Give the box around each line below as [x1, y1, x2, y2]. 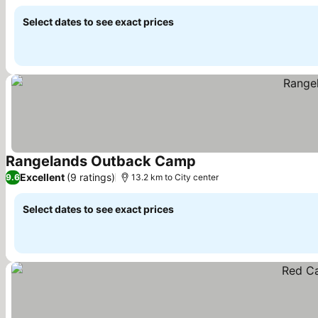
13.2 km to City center [131, 171, 219, 182]
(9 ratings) [67, 171, 115, 184]
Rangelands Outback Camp [6, 152, 196, 170]
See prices [195, 162, 251, 177]
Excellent [20, 171, 65, 184]
